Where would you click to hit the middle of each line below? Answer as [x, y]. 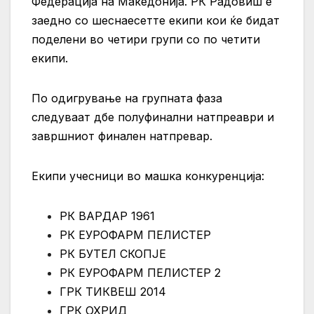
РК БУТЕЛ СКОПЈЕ [113, 254]
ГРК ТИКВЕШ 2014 [113, 292]
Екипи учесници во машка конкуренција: [148, 176]
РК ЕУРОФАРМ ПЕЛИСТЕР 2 [140, 273]
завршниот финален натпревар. [124, 136]
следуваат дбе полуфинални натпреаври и [153, 117]
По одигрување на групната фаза [127, 98]
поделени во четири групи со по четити [146, 40]
